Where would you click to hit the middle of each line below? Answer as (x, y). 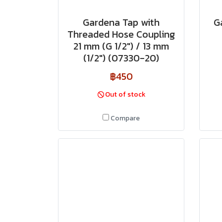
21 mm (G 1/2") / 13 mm (121, 46)
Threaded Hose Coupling (121, 34)
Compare (125, 118)
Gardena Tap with (121, 22)
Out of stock (126, 94)
